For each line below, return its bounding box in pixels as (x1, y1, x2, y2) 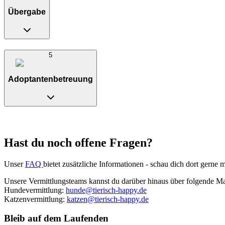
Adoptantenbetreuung (8, 74, 93, 83)
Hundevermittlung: (4, 185, 66, 194)
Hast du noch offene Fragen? (4, 136, 153, 149)
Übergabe (8, 7, 46, 16)
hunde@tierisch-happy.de (66, 185, 147, 194)
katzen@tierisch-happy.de (67, 194, 149, 203)
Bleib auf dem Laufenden (4, 213, 108, 224)
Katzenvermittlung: (4, 194, 67, 203)
